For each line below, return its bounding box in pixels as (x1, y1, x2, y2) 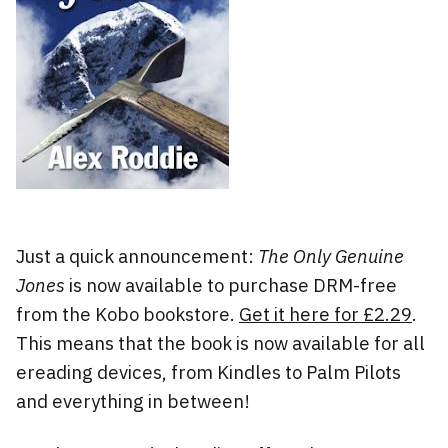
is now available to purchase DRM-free (69, 272, 397, 297)
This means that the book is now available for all (16, 330, 425, 355)
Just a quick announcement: (16, 243, 258, 268)
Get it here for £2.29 (239, 301, 412, 326)
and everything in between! (16, 388, 250, 413)
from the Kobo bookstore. (16, 301, 239, 326)
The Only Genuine (258, 243, 404, 268)
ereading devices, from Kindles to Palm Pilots (16, 359, 401, 384)
